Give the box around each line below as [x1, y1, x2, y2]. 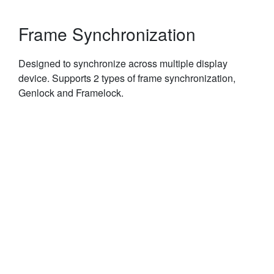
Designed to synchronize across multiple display [18, 56, 228, 70]
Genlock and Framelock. [18, 85, 124, 100]
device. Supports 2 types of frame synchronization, [18, 70, 235, 85]
